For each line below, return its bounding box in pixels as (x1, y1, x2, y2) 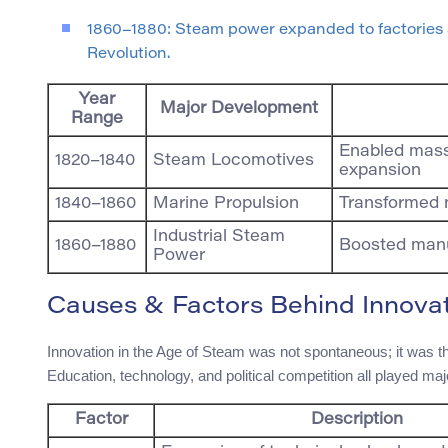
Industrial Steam (153, 229, 285, 246)
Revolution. (87, 47, 170, 63)
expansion (339, 163, 421, 180)
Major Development (160, 101, 318, 118)
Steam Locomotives (153, 153, 314, 170)
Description (310, 412, 403, 429)
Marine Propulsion (153, 196, 299, 213)
